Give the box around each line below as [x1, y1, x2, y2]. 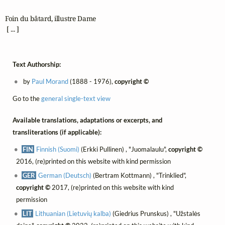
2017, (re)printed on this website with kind [50, 183, 174, 191]
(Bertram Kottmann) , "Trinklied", [91, 171, 187, 179]
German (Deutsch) [38, 171, 92, 179]
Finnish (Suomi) [36, 145, 80, 153]
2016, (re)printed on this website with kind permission [16, 157, 171, 165]
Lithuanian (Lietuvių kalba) [35, 209, 111, 217]
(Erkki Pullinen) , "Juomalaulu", [79, 145, 169, 153]
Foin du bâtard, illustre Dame [5, 14, 96, 24]
